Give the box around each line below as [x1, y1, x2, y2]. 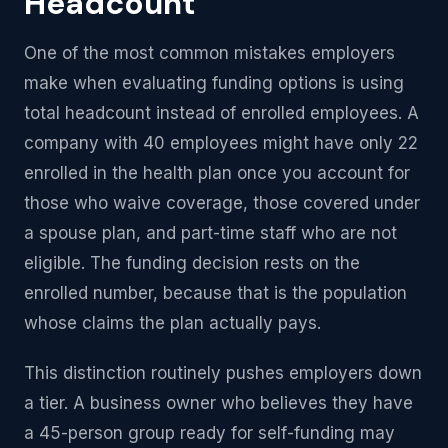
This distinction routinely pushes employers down [24, 363, 422, 383]
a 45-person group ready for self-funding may [24, 423, 395, 443]
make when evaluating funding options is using [24, 73, 404, 93]
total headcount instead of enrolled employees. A [24, 103, 419, 123]
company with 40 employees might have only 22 [24, 133, 418, 153]
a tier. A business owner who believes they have [24, 393, 413, 413]
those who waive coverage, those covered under [24, 193, 420, 213]
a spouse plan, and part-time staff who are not [24, 223, 397, 243]
